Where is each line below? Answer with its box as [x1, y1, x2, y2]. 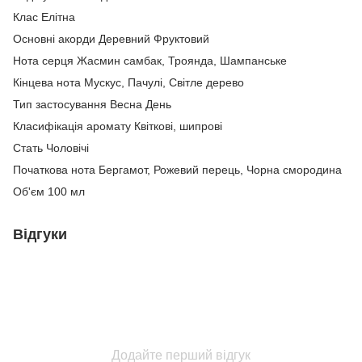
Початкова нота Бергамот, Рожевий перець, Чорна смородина [13, 162, 342, 176]
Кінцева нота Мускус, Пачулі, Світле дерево [13, 75, 244, 89]
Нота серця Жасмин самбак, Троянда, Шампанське [13, 53, 287, 67]
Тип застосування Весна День [13, 97, 171, 111]
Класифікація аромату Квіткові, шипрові [13, 119, 222, 133]
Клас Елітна [13, 10, 75, 23]
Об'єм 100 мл [13, 184, 85, 198]
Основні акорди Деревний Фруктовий [13, 32, 209, 45]
